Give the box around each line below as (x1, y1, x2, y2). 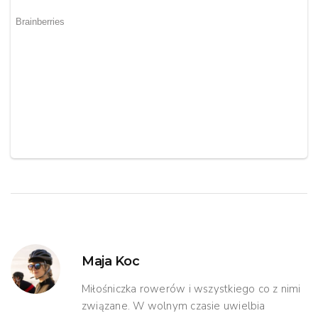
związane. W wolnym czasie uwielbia (82, 298, 265, 313)
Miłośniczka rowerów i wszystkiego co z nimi (82, 281, 301, 296)
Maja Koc (82, 253, 140, 269)
